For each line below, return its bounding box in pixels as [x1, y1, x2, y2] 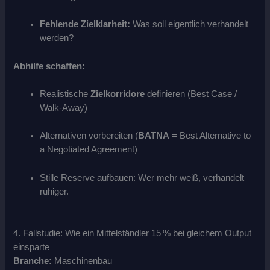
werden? [40, 33, 74, 43]
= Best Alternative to [169, 131, 251, 141]
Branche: [13, 256, 52, 266]
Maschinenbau [52, 256, 113, 266]
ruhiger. [40, 186, 69, 196]
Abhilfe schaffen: [13, 61, 86, 71]
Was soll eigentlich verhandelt [130, 19, 249, 30]
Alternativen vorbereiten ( [40, 131, 139, 141]
